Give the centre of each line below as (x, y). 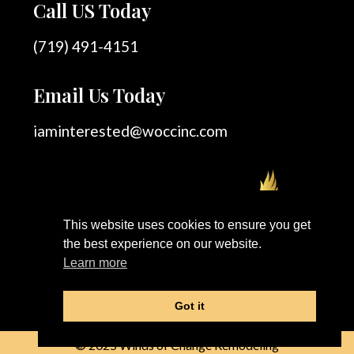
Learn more (95, 263)
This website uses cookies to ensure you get (187, 225)
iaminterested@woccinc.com (130, 130)
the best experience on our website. (162, 244)
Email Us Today (100, 94)
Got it (190, 306)
